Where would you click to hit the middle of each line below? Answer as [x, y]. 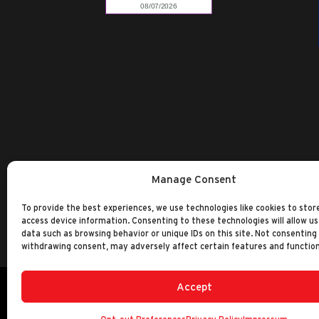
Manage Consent [194, 179]
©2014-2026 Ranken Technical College [136, 306]
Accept [194, 286]
